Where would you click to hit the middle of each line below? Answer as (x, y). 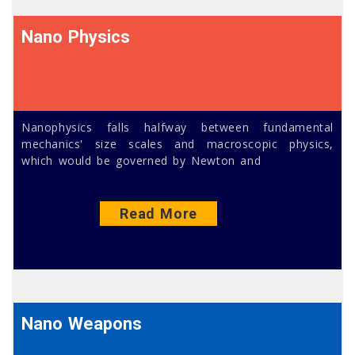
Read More (158, 213)
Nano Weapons (82, 323)
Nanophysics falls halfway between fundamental (177, 127)
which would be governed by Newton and (141, 160)
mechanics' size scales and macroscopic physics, (177, 143)
